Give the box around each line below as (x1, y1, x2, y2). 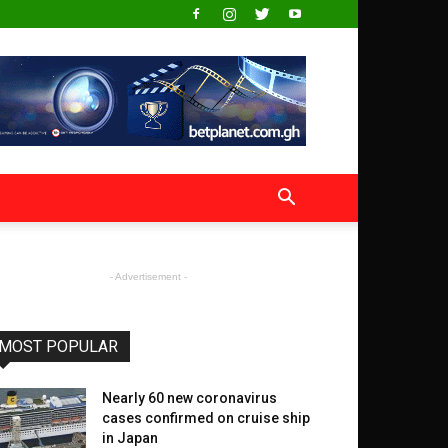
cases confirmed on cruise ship (102, 410, 310, 426)
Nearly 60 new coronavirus (102, 390, 277, 406)
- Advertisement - (109, 271, 187, 282)
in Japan (102, 430, 158, 446)
